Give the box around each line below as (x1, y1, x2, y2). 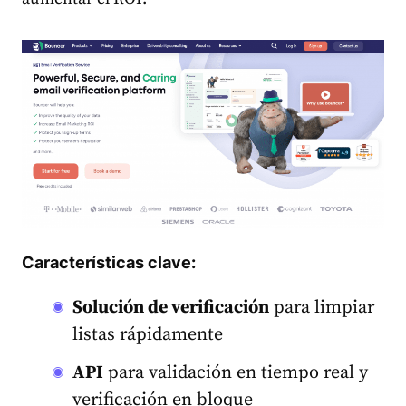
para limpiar (269, 295, 374, 319)
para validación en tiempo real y (103, 361, 368, 384)
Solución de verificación (72, 295, 269, 319)
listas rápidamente (72, 323, 223, 346)
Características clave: (22, 252, 196, 272)
